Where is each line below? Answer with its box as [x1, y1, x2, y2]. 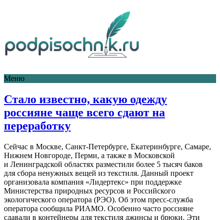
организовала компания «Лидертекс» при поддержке [4, 177, 182, 186]
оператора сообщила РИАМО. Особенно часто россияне [4, 204, 193, 213]
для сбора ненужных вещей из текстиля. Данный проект [4, 168, 193, 177]
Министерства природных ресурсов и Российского [4, 186, 175, 195]
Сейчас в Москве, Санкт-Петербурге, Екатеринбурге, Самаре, [4, 142, 211, 151]
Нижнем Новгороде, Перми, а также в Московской [4, 151, 175, 160]
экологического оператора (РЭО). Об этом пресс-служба [4, 195, 193, 204]
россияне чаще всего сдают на [4, 106, 165, 119]
